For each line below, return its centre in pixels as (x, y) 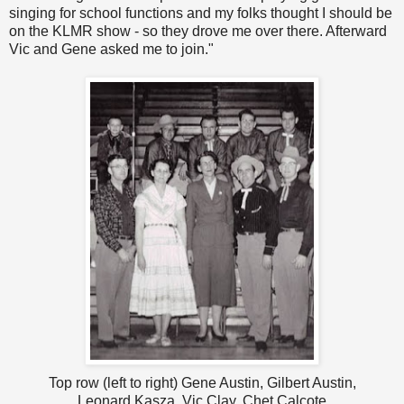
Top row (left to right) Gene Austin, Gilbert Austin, (202, 383)
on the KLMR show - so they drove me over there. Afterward (198, 32)
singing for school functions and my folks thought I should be (201, 14)
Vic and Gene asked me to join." (111, 50)
